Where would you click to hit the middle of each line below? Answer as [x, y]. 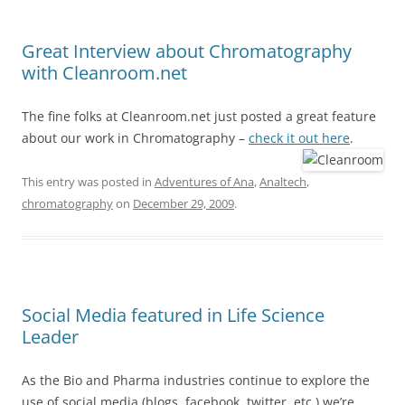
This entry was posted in [88, 181]
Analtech [283, 181]
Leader [50, 336]
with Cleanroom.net [104, 72]
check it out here [299, 137]
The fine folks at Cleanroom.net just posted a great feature [199, 116]
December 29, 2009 [184, 203]
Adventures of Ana [204, 181]
